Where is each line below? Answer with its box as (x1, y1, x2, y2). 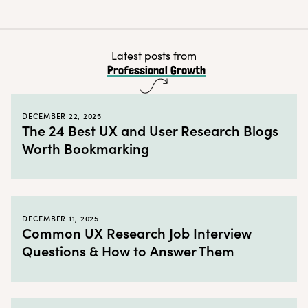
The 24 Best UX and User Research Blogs (22, 120, 278, 140)
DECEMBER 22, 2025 (22, 110, 102, 121)
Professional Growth (107, 62, 206, 77)
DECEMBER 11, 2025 (22, 212, 99, 223)
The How (23, 17, 57, 29)
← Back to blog (210, 41, 274, 54)
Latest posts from (111, 47, 197, 63)
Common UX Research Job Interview (22, 223, 252, 242)
